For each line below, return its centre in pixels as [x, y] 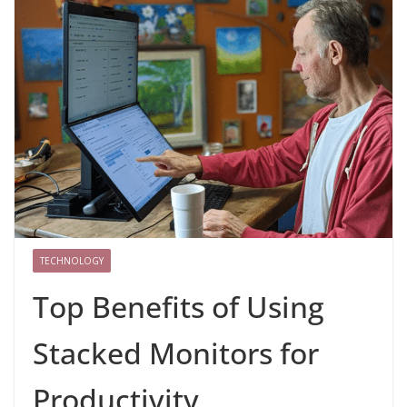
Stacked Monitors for [176, 353]
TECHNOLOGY [72, 261]
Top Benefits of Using [179, 307]
